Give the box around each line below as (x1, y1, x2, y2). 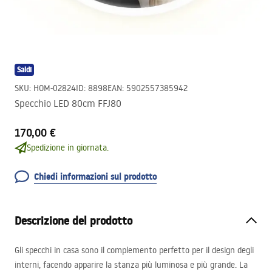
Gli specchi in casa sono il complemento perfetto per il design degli (15, 245, 254, 256)
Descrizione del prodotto (15, 213, 132, 228)
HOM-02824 (33, 83, 76, 93)
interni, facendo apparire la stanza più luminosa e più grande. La (15, 259, 248, 270)
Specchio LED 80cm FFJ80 (15, 97, 121, 109)
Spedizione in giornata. (27, 142, 109, 153)
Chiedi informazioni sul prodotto (34, 171, 157, 183)
